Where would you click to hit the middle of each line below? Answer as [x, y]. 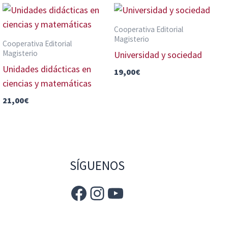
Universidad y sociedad [158, 54]
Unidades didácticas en [47, 69]
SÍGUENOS [97, 166]
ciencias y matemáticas [47, 83]
